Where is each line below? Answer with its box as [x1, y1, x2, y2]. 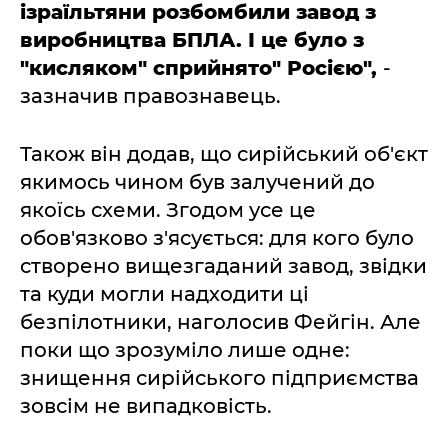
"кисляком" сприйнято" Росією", [20, 55, 383, 80]
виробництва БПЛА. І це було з [20, 27, 364, 52]
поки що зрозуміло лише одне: [20, 337, 350, 362]
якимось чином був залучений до [20, 169, 375, 194]
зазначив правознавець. [20, 83, 281, 108]
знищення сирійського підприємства [20, 365, 419, 390]
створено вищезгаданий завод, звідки [20, 253, 427, 278]
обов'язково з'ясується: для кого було [20, 225, 414, 250]
